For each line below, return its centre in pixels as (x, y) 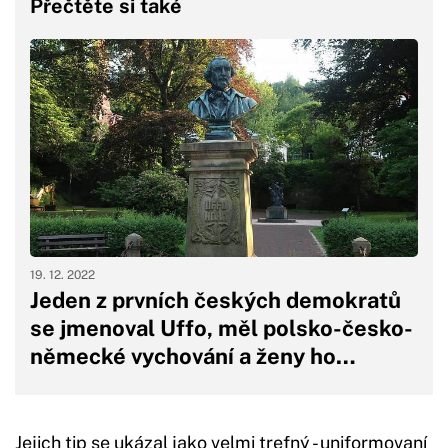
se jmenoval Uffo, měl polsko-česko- (221, 327)
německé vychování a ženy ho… (193, 355)
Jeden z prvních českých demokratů (215, 299)
